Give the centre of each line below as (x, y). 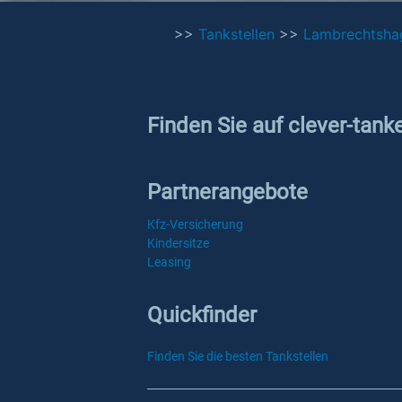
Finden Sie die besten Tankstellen (238, 356)
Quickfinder (202, 315)
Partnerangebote (227, 192)
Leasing (169, 262)
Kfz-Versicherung (195, 224)
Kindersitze (178, 243)
